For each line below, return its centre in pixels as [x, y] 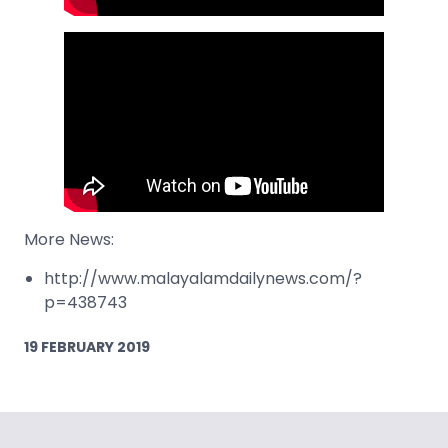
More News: [69, 240]
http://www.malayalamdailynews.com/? [203, 278]
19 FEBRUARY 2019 [87, 346]
